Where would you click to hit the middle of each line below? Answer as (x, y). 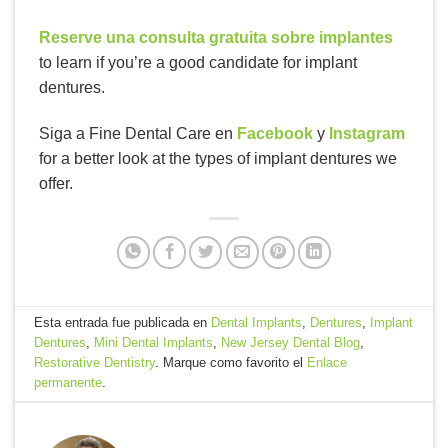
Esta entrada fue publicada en (123, 323)
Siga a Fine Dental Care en (138, 134)
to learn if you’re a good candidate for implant (198, 63)
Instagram (367, 134)
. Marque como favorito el (231, 363)
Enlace (327, 363)
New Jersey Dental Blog (291, 343)
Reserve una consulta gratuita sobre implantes (216, 38)
